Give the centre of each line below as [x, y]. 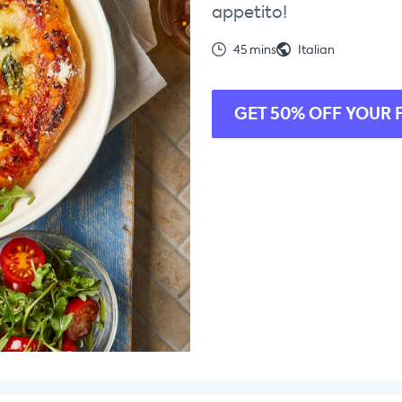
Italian [316, 50]
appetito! [249, 13]
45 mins [255, 50]
